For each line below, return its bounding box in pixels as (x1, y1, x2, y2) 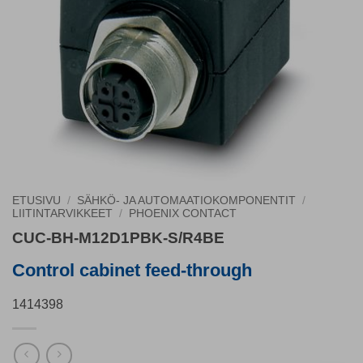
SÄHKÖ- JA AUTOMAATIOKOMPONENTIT (77, 194, 297, 207)
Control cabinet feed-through (12, 259, 252, 280)
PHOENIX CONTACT (129, 207, 237, 220)
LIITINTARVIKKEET (12, 207, 113, 220)
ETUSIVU (12, 194, 61, 207)
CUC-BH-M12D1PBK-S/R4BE (12, 228, 224, 246)
